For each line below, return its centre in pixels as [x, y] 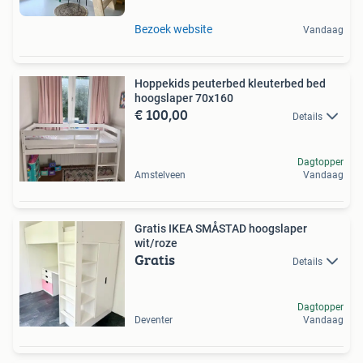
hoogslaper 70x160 [214, 98]
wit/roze [156, 243]
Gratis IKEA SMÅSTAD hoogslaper [221, 229]
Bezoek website [173, 30]
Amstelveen [160, 175]
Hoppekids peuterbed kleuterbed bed [230, 84]
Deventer [154, 320]
